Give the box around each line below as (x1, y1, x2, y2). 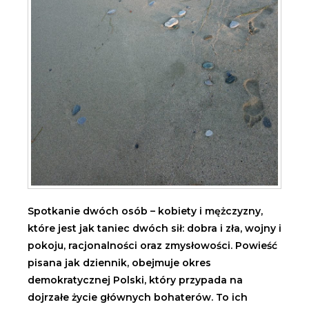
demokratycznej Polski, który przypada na (28, 274, 243, 287)
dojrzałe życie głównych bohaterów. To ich (28, 291, 248, 304)
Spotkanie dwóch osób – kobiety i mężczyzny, (28, 205, 263, 218)
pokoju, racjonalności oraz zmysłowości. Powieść (28, 239, 277, 252)
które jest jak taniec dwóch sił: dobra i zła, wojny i (28, 222, 281, 235)
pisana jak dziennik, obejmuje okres (28, 257, 211, 270)
